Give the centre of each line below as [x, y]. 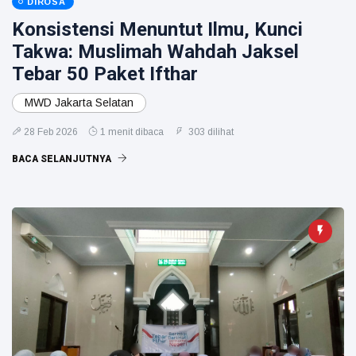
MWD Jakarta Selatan [79, 103]
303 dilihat [210, 132]
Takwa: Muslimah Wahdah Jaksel [155, 52]
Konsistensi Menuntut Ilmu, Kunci [157, 29]
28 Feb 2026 [51, 132]
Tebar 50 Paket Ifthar [105, 74]
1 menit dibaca [132, 132]
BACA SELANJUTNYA [63, 159]
